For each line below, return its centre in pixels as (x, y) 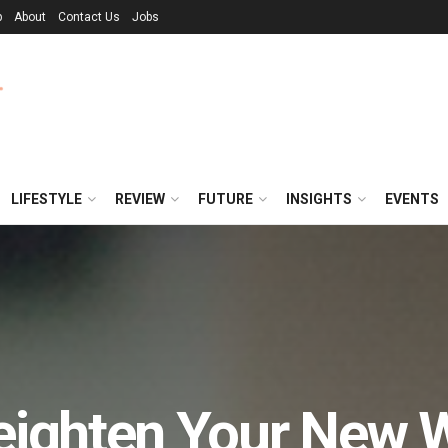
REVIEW (140, 199)
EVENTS (412, 199)
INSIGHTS (319, 199)
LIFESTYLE (46, 199)
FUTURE (225, 199)
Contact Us (89, 17)
